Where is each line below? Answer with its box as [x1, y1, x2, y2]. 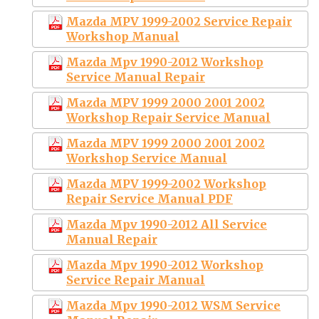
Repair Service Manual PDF [66, 191, 233, 206]
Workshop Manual [66, 28, 179, 43]
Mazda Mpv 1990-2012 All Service [66, 216, 267, 231]
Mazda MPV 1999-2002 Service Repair [66, 14, 292, 28]
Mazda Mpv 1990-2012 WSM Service [66, 298, 281, 313]
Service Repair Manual [66, 272, 205, 287]
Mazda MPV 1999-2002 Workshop [66, 176, 266, 191]
